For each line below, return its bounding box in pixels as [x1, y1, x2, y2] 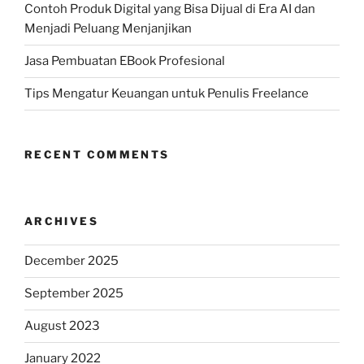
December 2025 [24, 253, 119, 269]
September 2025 [24, 286, 123, 301]
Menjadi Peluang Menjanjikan [24, 21, 192, 37]
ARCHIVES [24, 214, 98, 228]
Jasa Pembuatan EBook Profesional [24, 54, 225, 69]
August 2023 [24, 318, 100, 334]
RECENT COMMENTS [24, 147, 170, 161]
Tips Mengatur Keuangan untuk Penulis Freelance [24, 86, 309, 102]
